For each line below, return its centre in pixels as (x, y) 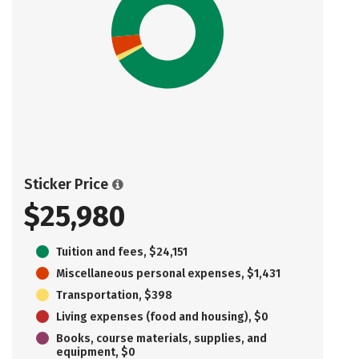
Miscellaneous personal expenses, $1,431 (168, 273)
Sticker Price (66, 184)
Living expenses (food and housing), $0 (162, 317)
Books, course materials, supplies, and (161, 338)
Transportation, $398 (114, 295)
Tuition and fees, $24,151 (122, 252)
